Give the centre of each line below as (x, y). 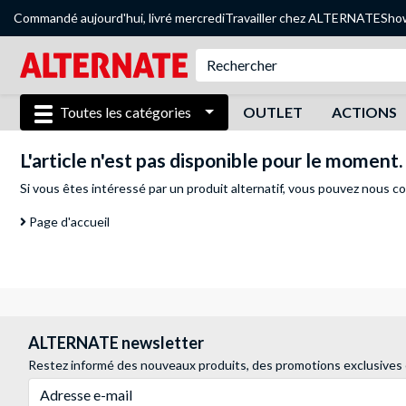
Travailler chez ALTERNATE (303, 18)
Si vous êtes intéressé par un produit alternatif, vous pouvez (191, 188)
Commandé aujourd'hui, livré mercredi (119, 18)
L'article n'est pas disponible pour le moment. (211, 160)
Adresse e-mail (69, 387)
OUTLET (272, 112)
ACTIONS (364, 112)
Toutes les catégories (126, 112)
